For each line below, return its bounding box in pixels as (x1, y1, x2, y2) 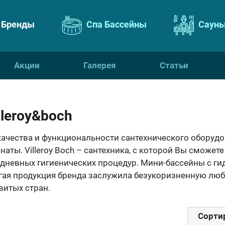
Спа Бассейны (84, 19, 147, 30)
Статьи (159, 60, 188, 70)
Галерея (83, 60, 116, 70)
